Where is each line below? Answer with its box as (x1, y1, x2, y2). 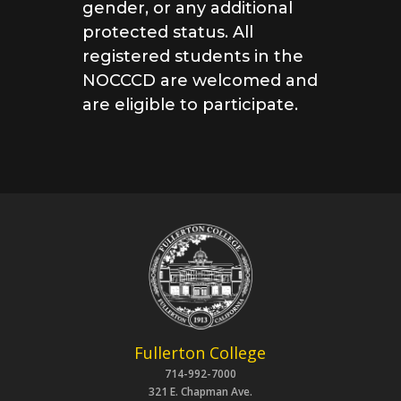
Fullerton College (134, 341, 267, 363)
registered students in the (82, 47, 303, 67)
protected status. (82, 22, 233, 43)
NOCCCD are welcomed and (82, 71, 318, 91)
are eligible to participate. (82, 95, 298, 115)
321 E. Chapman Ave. (148, 383, 252, 399)
